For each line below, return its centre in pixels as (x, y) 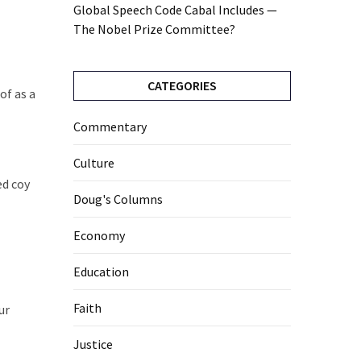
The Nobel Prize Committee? (154, 29)
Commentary (110, 127)
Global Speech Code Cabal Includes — (175, 10)
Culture (94, 163)
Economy (99, 236)
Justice (93, 344)
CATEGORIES (182, 86)
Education (101, 272)
